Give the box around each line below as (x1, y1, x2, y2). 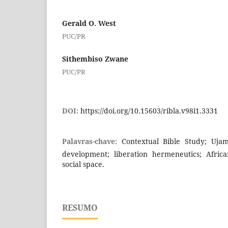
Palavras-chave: (62, 136, 122, 147)
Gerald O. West (62, 18, 116, 28)
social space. (62, 159, 104, 169)
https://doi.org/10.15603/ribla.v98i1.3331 (80, 106, 218, 116)
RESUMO (62, 202, 98, 214)
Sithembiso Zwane (62, 53, 128, 64)
